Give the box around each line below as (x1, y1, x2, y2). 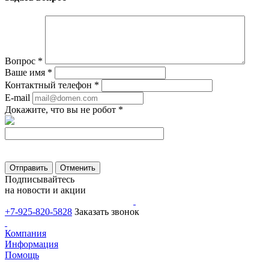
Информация (5, 239, 58, 250)
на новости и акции (5, 185, 86, 196)
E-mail (5, 92, 30, 103)
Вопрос (5, 56, 38, 67)
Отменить (60, 163, 95, 173)
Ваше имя (5, 67, 47, 78)
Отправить (10, 163, 48, 173)
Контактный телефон (5, 80, 94, 91)
